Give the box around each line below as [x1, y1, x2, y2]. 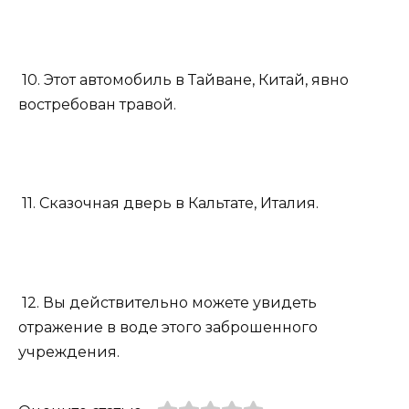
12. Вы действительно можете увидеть [18, 293, 317, 311]
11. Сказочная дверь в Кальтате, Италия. [18, 194, 319, 213]
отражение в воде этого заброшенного [18, 318, 318, 336]
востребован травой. [18, 96, 176, 114]
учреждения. [18, 342, 120, 361]
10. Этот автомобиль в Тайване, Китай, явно [18, 71, 349, 89]
